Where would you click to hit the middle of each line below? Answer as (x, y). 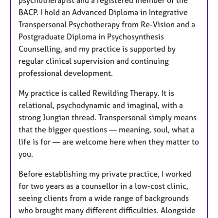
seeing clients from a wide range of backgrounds (104, 198)
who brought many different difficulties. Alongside (107, 210)
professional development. (66, 73)
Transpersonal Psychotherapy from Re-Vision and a (107, 24)
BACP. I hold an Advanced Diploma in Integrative (103, 12)
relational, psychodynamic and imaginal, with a (101, 105)
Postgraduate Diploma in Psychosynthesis (91, 36)
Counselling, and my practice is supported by (97, 48)
